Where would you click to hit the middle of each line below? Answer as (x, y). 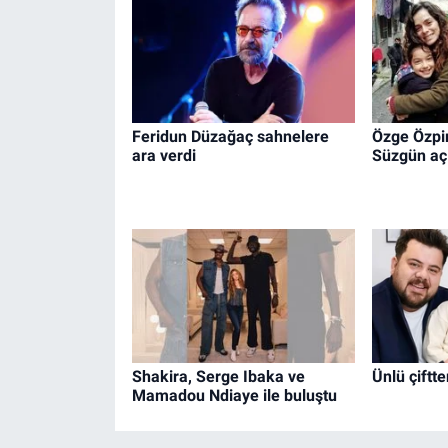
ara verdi (163, 156)
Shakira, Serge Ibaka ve (218, 377)
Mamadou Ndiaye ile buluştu (234, 396)
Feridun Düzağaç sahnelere (230, 137)
